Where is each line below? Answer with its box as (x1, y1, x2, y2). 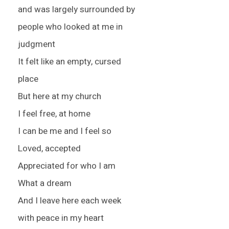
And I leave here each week (18, 194, 121, 208)
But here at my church (18, 90, 101, 103)
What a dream (18, 177, 72, 190)
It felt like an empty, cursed (18, 55, 121, 68)
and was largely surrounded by (18, 3, 135, 16)
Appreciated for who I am (18, 159, 116, 173)
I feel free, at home (18, 107, 90, 121)
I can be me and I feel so (18, 125, 111, 138)
